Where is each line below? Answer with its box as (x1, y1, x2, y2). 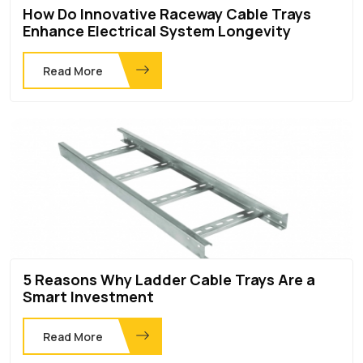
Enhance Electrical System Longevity (23, 20, 291, 41)
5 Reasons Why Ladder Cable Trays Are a (23, 269, 315, 289)
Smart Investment (23, 286, 154, 306)
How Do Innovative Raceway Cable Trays (23, 3, 311, 23)
